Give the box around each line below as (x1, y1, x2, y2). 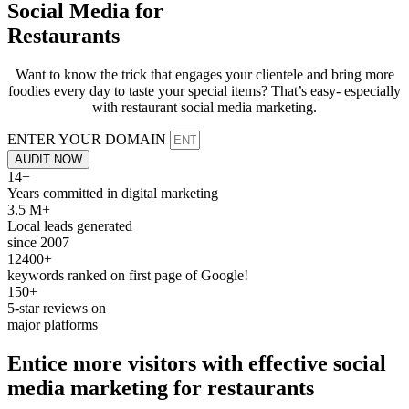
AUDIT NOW (15, 152, 82, 166)
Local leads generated (7, 217, 132, 234)
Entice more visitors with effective (7, 351, 333, 375)
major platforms (7, 316, 98, 332)
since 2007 (7, 234, 69, 250)
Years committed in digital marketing (7, 184, 218, 201)
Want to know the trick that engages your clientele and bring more (15, 66, 394, 82)
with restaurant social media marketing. (92, 99, 317, 115)
